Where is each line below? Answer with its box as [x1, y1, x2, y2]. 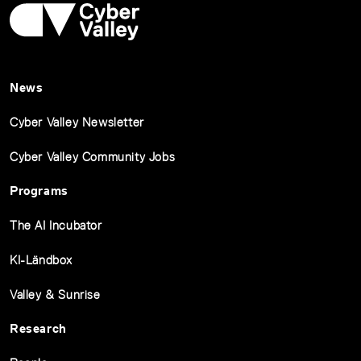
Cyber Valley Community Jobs [10, 150, 176, 164]
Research [10, 322, 67, 335]
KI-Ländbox [10, 253, 73, 267]
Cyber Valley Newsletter [10, 115, 144, 129]
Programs [10, 184, 68, 197]
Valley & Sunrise [10, 288, 101, 301]
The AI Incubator [10, 218, 102, 232]
